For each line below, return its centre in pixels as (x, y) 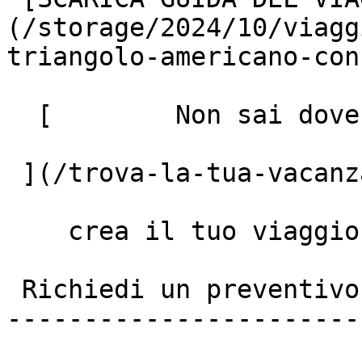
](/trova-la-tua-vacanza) (14, 173)
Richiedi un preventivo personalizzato (14, 289)
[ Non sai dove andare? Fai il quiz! (22, 115)
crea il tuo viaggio (37, 231)
